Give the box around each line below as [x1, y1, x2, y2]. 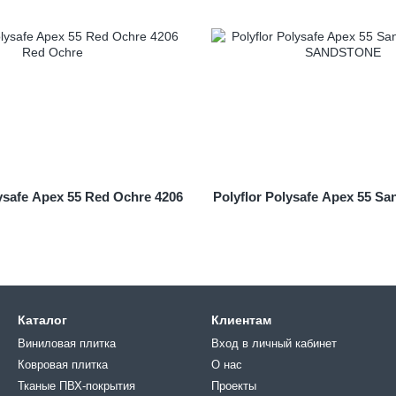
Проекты [211, 379, 256, 392]
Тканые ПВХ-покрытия [18, 379, 135, 392]
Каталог [18, 313, 67, 327]
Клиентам [211, 313, 271, 327]
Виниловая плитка [18, 337, 116, 350]
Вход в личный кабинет [211, 337, 337, 350]
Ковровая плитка [18, 358, 108, 371]
